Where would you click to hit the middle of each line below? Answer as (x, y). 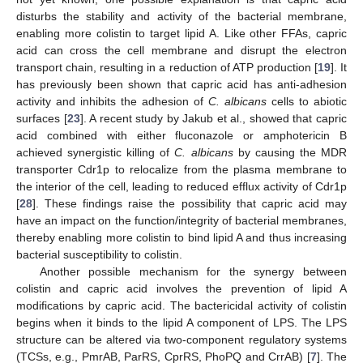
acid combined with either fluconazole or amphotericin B (181, 135)
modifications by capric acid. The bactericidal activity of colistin (181, 305)
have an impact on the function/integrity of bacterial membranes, (181, 220)
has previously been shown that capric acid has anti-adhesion (181, 84)
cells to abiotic (307, 101)
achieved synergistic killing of (96, 152)
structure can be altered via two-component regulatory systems (181, 339)
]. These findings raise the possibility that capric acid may (190, 203)
